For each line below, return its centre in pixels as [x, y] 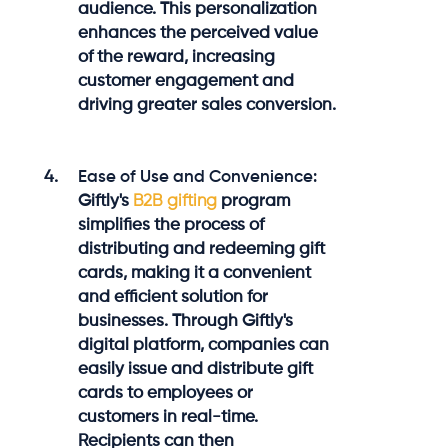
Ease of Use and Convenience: [198, 177]
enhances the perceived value [198, 33]
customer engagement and [186, 81]
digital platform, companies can [204, 345]
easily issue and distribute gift [196, 369]
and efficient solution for [173, 297]
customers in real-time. [168, 417]
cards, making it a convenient [195, 273]
